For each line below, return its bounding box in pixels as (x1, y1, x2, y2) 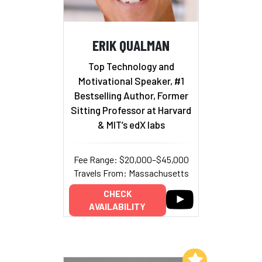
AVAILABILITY (89, 201, 146, 212)
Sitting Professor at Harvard (71, 104, 191, 116)
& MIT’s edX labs (97, 118, 165, 130)
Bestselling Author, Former (74, 89, 188, 101)
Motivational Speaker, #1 (78, 74, 184, 87)
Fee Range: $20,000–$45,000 (73, 153, 189, 165)
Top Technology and (88, 60, 174, 72)
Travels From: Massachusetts (73, 167, 189, 178)
